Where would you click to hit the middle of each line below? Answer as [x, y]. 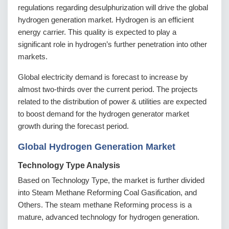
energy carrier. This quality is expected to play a [97, 32]
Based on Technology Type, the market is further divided [111, 180]
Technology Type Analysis [69, 165]
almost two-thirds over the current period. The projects [108, 89]
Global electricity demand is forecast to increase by [103, 77]
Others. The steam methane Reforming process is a [105, 205]
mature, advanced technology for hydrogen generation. [109, 217]
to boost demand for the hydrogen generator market [104, 114]
